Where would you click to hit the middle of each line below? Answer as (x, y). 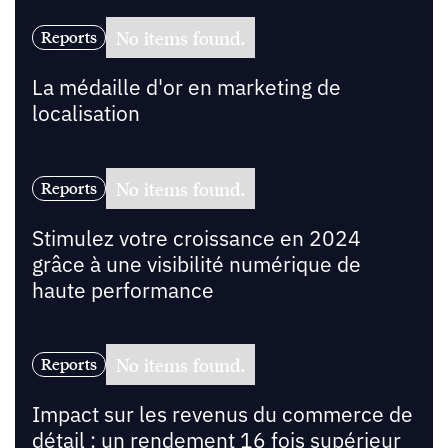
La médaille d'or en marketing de (186, 87)
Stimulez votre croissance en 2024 (196, 238)
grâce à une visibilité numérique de (196, 264)
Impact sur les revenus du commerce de (222, 415)
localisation (85, 113)
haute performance (122, 290)
